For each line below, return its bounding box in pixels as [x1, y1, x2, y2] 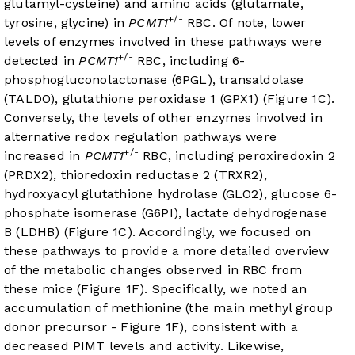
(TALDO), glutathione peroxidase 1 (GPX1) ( [4, 91, 268, 107]
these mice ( [4, 281, 82, 297]
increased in [4, 148, 85, 164]
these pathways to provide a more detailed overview [4, 243, 330, 259]
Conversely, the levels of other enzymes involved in [4, 110, 323, 126]
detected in [4, 53, 79, 69]
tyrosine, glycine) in [4, 15, 129, 31]
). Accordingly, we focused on [127, 224, 311, 240]
